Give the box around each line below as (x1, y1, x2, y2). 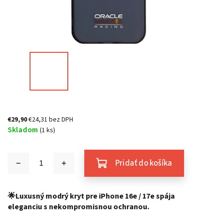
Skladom (8, 124, 38, 135)
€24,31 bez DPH (29, 115, 73, 124)
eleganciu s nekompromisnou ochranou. (8, 201, 149, 212)
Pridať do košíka (115, 157, 172, 169)
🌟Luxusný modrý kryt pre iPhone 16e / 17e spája (8, 191, 175, 201)
